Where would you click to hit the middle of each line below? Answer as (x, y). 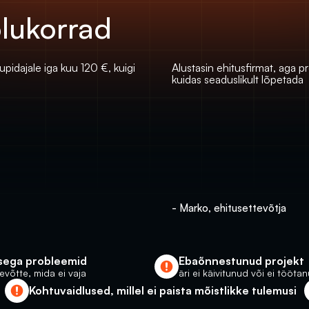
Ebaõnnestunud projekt (241, 261)
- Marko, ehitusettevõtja (229, 208)
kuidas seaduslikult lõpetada (238, 79)
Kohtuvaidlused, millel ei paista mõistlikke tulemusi (162, 290)
